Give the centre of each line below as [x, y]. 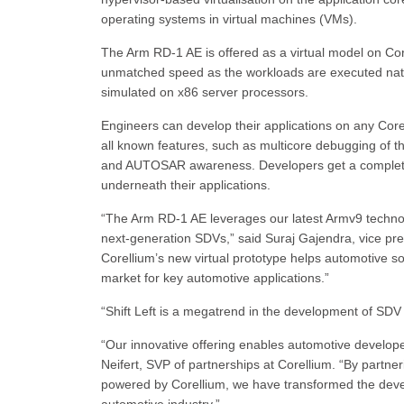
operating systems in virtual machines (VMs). [229, 19]
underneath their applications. [186, 185]
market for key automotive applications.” [215, 278]
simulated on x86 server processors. [205, 92]
